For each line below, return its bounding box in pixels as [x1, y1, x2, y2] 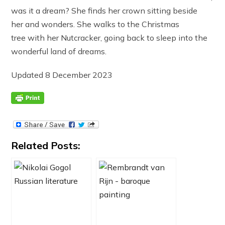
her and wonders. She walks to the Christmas [11, 19, 180, 30]
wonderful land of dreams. [11, 46, 107, 57]
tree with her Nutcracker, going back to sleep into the [11, 33, 208, 43]
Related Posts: [11, 139, 81, 152]
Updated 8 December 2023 [11, 70, 113, 80]
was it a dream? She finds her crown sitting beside [11, 6, 198, 16]
